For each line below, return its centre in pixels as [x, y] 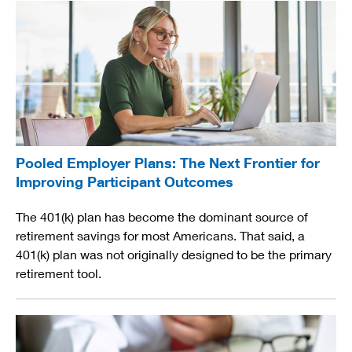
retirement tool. [59, 273]
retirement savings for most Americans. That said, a [160, 236]
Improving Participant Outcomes [125, 182]
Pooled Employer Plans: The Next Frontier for [168, 163]
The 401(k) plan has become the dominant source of [162, 217]
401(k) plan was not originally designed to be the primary [174, 255]
